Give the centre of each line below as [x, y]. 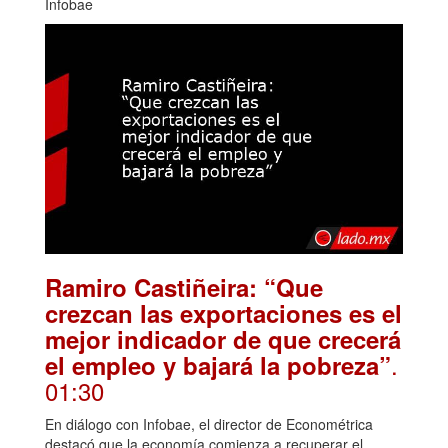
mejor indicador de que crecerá [223, 339]
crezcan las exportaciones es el [223, 313]
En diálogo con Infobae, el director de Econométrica [209, 424]
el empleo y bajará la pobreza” [218, 365]
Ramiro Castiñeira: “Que [184, 287]
